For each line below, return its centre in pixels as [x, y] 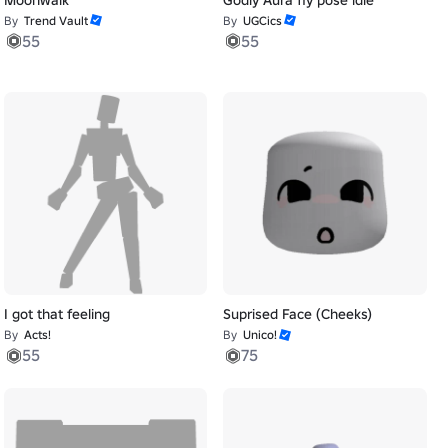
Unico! [260, 335]
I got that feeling [56, 314]
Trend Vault [55, 20]
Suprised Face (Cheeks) [298, 314]
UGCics [263, 20]
